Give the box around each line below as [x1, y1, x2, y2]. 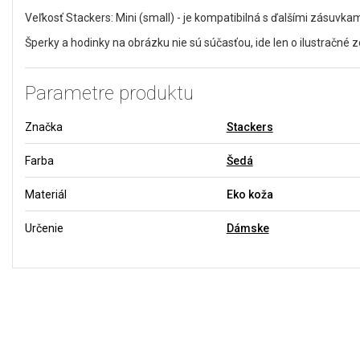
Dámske [226, 221, 269, 235]
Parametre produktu [25, 81, 194, 104]
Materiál [25, 187, 67, 201]
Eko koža [226, 187, 273, 201]
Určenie [25, 221, 63, 235]
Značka [25, 120, 63, 133]
